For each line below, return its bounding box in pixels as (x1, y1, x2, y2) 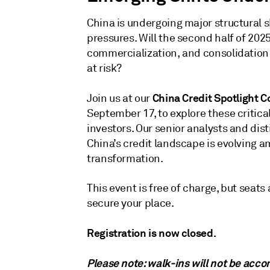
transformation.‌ (87, 152, 163, 165)
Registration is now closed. (87, 226, 216, 240)
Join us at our (87, 92, 152, 105)
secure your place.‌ (87, 196, 174, 210)
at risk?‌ (87, 61, 122, 75)
